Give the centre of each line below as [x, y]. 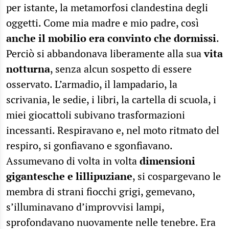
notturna [28, 68]
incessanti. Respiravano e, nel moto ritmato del [113, 130]
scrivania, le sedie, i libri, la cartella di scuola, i [111, 99]
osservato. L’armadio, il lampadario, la [92, 84]
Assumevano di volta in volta [73, 161]
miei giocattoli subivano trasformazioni [96, 114]
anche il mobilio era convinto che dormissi [111, 38]
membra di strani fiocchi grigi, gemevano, [100, 191]
